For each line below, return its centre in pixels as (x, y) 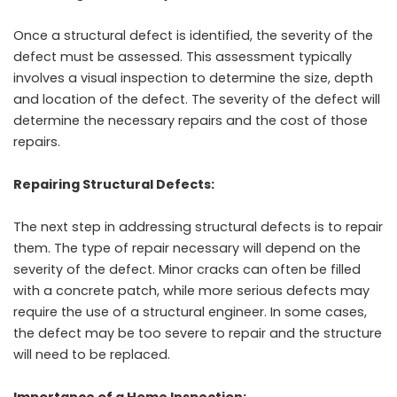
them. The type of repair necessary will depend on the (187, 248)
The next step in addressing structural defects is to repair (198, 226)
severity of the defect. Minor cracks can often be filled (187, 269)
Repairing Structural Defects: (114, 184)
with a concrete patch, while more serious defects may (191, 290)
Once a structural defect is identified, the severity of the (193, 35)
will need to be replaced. (93, 354)
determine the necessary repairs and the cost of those (191, 120)
